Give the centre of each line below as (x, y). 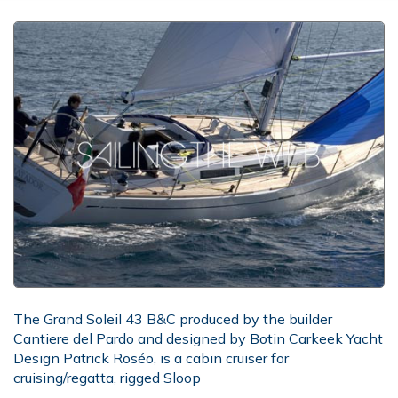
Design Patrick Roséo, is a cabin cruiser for (151, 358)
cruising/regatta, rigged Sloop (107, 378)
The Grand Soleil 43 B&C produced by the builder (173, 319)
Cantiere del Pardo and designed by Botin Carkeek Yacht (198, 338)
